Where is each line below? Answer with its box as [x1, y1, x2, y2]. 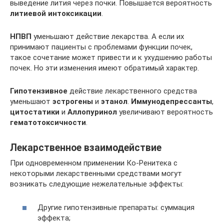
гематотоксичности [10, 118, 86, 127]
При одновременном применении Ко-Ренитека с [10, 158, 177, 167]
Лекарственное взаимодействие [10, 142, 161, 154]
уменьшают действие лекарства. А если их [31, 32, 184, 41]
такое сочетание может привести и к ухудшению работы [10, 53, 212, 62]
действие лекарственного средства [67, 86, 197, 95]
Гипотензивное [10, 86, 67, 95]
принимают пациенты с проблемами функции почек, [10, 42, 192, 51]
